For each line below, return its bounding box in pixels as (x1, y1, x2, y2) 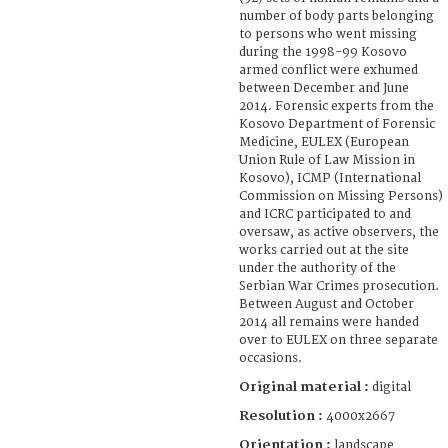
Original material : (239, 378, 372, 395)
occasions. (239, 350, 302, 366)
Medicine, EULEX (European (239, 134, 409, 150)
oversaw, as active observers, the (239, 224, 439, 240)
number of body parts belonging (239, 8, 434, 24)
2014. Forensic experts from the (239, 98, 434, 114)
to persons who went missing (239, 26, 417, 42)
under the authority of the (239, 260, 396, 276)
